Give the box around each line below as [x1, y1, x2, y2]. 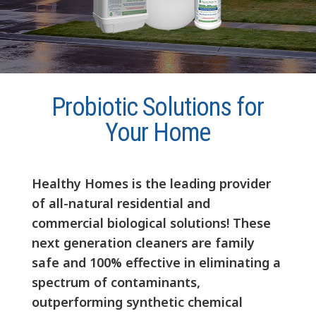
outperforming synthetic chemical [31, 293, 243, 311]
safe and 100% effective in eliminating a [31, 254, 281, 272]
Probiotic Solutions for [51, 92, 265, 123]
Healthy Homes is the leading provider [31, 175, 271, 193]
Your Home [105, 118, 211, 148]
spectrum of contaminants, [31, 274, 200, 291]
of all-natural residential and [31, 195, 210, 212]
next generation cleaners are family [31, 234, 255, 252]
